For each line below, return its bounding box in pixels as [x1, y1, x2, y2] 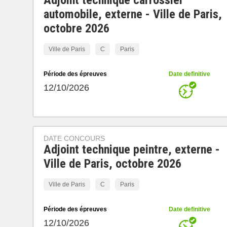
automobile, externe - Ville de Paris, [43, 7, 222, 21]
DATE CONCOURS [43, 134, 105, 142]
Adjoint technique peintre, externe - [43, 142, 220, 157]
